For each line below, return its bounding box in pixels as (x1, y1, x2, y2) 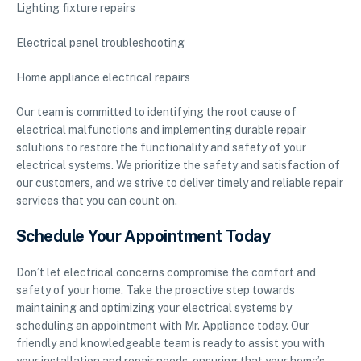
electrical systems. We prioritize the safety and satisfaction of (16, 159, 340, 172)
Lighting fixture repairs (16, 2, 135, 15)
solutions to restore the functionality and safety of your (16, 141, 306, 155)
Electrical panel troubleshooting (16, 36, 185, 50)
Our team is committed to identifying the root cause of (16, 106, 297, 119)
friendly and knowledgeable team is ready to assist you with (16, 337, 325, 351)
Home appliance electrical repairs (16, 71, 190, 85)
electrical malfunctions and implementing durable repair (16, 123, 306, 137)
